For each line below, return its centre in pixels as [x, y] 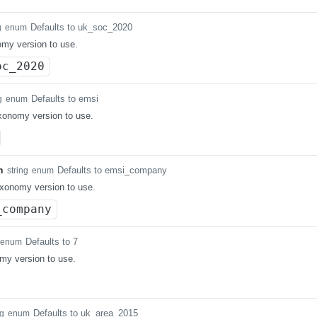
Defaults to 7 [52, 242]
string [18, 171]
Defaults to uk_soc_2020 [81, 27]
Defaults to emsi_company [112, 170]
